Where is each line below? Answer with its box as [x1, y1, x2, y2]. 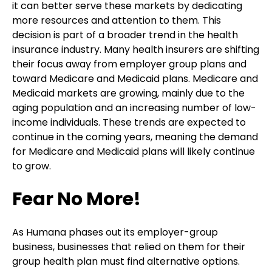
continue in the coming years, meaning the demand [12, 129, 258, 144]
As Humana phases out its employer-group [12, 225, 218, 240]
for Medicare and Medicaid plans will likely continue [12, 144, 255, 158]
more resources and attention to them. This [12, 13, 221, 27]
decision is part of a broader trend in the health [12, 27, 238, 42]
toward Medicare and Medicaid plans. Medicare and [12, 71, 258, 86]
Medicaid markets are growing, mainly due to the [12, 86, 245, 100]
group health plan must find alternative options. [12, 254, 240, 269]
